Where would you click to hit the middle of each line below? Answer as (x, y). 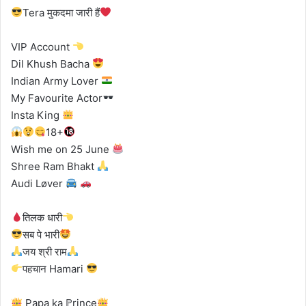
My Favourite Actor (57, 98)
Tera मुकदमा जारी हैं (61, 12)
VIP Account (42, 46)
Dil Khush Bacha (52, 64)
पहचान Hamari (55, 268)
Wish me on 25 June (61, 149)
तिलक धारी (43, 217)
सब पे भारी (41, 234)
